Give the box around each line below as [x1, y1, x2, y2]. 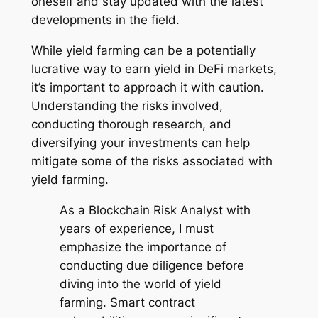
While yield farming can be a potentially [31, 43, 256, 57]
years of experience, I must [59, 221, 214, 236]
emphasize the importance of [59, 239, 226, 254]
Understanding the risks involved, [31, 98, 223, 113]
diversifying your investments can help [31, 135, 250, 150]
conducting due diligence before [59, 258, 244, 273]
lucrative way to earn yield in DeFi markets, [31, 61, 277, 76]
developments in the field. [31, 13, 180, 28]
